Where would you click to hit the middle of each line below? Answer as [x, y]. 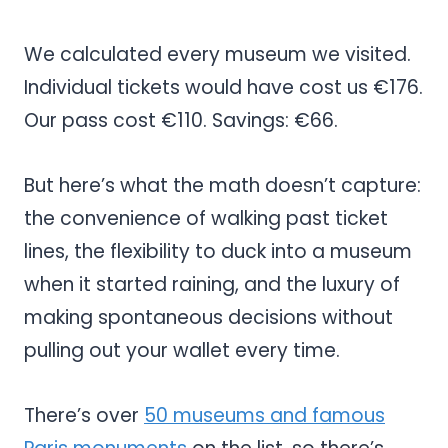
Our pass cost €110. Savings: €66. [181, 120]
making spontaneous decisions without [208, 317]
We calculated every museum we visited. [217, 54]
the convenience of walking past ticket [206, 218]
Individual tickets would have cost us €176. [223, 87]
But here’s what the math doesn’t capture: [222, 185]
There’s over [84, 415]
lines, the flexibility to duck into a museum [218, 251]
